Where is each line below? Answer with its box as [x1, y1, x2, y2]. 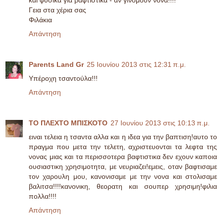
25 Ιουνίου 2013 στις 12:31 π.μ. [87, 60, 186, 69]
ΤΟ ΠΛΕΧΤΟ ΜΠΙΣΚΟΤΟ [29, 119, 108, 127]
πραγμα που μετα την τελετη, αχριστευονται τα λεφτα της [29, 143, 217, 151]
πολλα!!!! [29, 192, 56, 201]
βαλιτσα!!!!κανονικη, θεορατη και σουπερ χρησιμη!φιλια [29, 182, 217, 191]
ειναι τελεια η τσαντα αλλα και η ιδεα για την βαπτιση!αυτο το [29, 133, 217, 141]
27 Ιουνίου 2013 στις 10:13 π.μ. [111, 119, 210, 127]
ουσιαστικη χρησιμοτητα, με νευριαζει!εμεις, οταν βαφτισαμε [29, 163, 217, 171]
